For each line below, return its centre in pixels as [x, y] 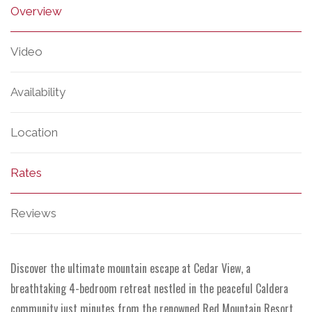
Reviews [33, 213]
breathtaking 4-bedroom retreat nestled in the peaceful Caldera [149, 288]
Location [34, 132]
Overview [36, 11]
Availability [38, 92]
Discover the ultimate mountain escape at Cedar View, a [131, 268]
